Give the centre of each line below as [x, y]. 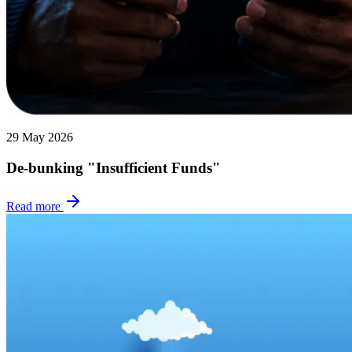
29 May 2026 [40, 137]
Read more [35, 206]
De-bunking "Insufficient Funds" [114, 167]
